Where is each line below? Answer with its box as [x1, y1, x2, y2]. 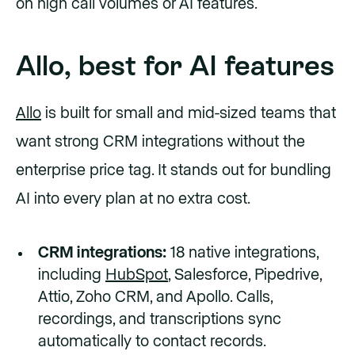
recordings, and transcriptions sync [38, 311, 281, 327]
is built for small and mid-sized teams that [41, 105, 336, 121]
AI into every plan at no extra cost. [16, 191, 250, 207]
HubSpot [105, 267, 168, 283]
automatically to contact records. [38, 334, 265, 349]
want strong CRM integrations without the [16, 134, 305, 150]
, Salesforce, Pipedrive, [168, 267, 322, 283]
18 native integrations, [166, 245, 319, 261]
